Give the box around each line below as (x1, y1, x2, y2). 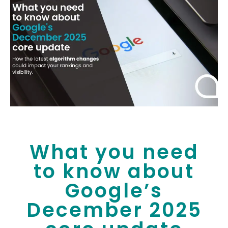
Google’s (65, 177, 163, 205)
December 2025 (26, 196, 202, 224)
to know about (34, 158, 194, 185)
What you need (29, 138, 199, 166)
